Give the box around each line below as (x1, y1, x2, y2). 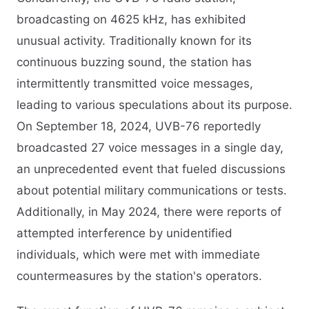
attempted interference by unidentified (17, 226, 232, 240)
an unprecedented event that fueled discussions (17, 161, 286, 176)
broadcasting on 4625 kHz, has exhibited (17, 12, 246, 26)
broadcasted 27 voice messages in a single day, (17, 140, 283, 154)
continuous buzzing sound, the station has (17, 54, 252, 69)
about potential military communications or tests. (17, 183, 287, 197)
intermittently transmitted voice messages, (17, 76, 253, 90)
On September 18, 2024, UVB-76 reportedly (17, 119, 261, 133)
